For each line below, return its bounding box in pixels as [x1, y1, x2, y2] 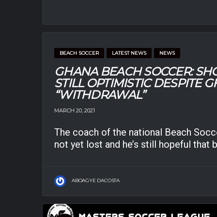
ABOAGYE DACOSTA [72, 177, 120, 184]
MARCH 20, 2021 [54, 107, 95, 114]
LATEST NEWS [112, 49, 146, 56]
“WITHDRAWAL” [54, 87, 145, 102]
